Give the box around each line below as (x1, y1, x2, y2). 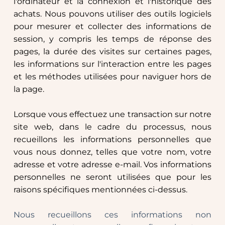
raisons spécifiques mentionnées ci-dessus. (13, 185, 187, 195)
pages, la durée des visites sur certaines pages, (13, 47, 212, 57)
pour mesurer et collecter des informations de (13, 22, 212, 32)
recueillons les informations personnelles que (13, 135, 212, 145)
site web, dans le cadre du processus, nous (13, 122, 212, 132)
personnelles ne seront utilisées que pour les (13, 172, 212, 182)
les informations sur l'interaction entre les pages (13, 59, 212, 69)
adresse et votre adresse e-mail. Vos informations (13, 160, 212, 170)
